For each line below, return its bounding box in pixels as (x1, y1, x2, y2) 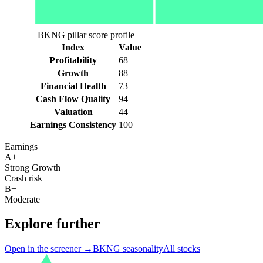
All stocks (163, 244, 200, 254)
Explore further (5, 216, 100, 232)
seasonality (120, 244, 163, 254)
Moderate (5, 194, 40, 204)
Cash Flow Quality (36, 93, 110, 104)
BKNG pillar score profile (37, 29, 134, 40)
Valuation (53, 106, 93, 117)
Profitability (49, 55, 97, 65)
